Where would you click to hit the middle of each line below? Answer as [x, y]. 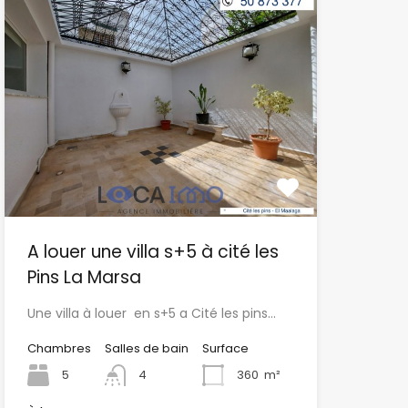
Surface [225, 348]
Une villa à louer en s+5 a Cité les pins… [151, 313]
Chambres [59, 348]
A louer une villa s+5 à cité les [153, 251]
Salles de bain [146, 348]
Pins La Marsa [84, 277]
